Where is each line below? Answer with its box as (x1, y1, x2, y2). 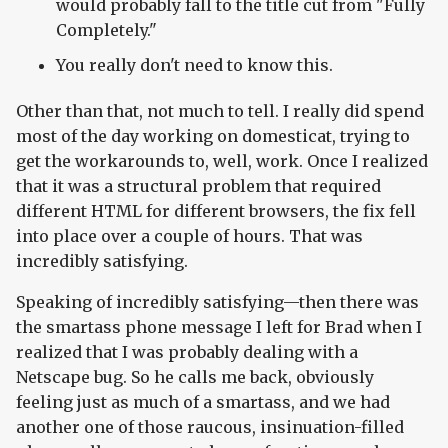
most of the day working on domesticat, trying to (16, 126, 410, 147)
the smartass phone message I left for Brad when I (16, 317, 422, 338)
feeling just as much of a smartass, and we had (16, 392, 390, 413)
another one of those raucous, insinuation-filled (16, 417, 404, 438)
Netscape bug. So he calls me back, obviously (16, 367, 374, 388)
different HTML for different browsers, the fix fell (16, 201, 416, 222)
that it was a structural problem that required (16, 176, 381, 197)
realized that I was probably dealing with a (16, 342, 358, 363)
